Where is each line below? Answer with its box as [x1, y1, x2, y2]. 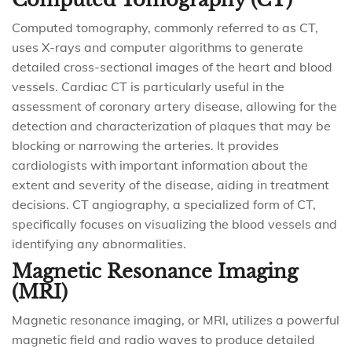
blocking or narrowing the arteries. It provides [12, 137, 279, 153]
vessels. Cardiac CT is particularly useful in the [12, 79, 284, 94]
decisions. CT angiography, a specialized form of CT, [12, 196, 316, 212]
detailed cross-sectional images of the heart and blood [12, 59, 332, 75]
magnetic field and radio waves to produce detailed [12, 332, 315, 347]
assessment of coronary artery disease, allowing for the [12, 98, 337, 114]
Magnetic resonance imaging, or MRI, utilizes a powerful [12, 312, 339, 328]
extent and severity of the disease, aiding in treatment [12, 177, 329, 192]
